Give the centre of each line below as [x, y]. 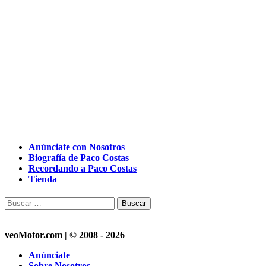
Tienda [43, 179]
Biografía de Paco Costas [79, 158]
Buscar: [20, 202]
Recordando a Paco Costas [83, 169]
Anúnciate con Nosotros [77, 147]
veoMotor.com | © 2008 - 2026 [65, 235]
